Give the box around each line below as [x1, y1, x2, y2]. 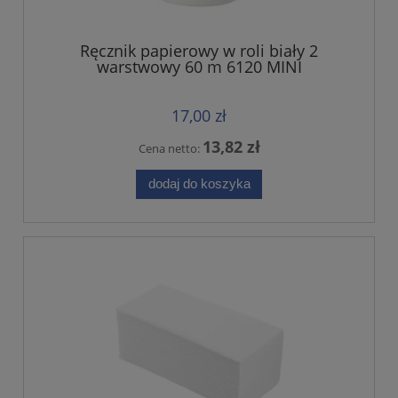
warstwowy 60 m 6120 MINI [96, 55, 302, 77]
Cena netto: [138, 139, 203, 156]
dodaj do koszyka [147, 176, 251, 192]
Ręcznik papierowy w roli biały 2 [80, 39, 318, 61]
